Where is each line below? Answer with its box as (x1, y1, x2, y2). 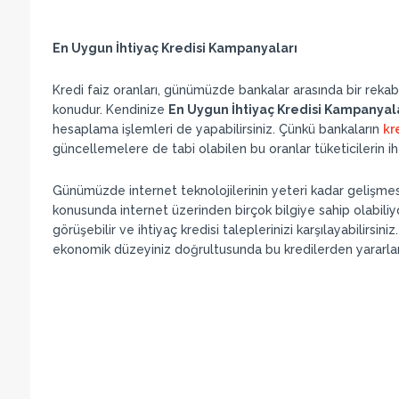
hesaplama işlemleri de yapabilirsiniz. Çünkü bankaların (52, 122, 383, 136)
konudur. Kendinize (52, 102, 168, 117)
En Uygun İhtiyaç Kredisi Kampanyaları (52, 41, 297, 55)
